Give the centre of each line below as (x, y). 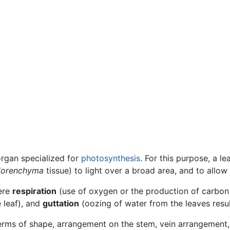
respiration (34, 191)
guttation (61, 204)
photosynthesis (111, 158)
